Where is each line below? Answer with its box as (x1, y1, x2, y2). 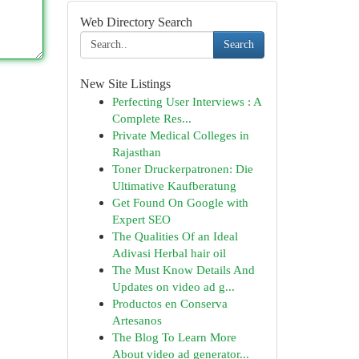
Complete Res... (111, 111, 192, 125)
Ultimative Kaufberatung (111, 179, 236, 192)
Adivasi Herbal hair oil (111, 246, 226, 260)
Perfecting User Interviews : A (111, 95, 261, 108)
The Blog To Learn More (111, 330, 236, 344)
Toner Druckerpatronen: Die (111, 162, 253, 175)
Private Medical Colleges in (111, 128, 249, 142)
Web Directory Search (79, 15, 192, 29)
